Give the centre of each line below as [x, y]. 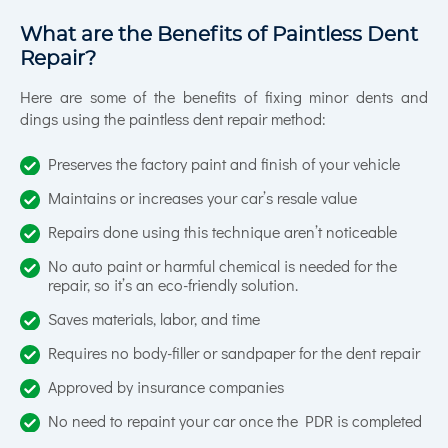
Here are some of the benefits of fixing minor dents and [224, 97]
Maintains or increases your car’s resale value [202, 198]
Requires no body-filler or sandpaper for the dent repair [234, 353]
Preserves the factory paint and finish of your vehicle [224, 164]
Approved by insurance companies [166, 387]
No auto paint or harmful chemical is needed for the [222, 266]
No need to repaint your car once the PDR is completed [235, 421]
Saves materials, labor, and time [154, 319]
